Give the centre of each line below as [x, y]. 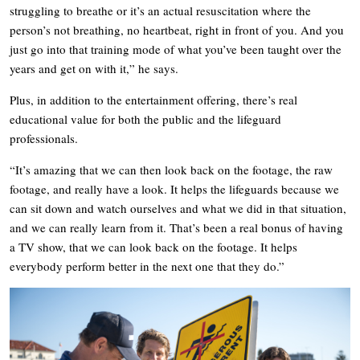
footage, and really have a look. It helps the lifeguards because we [174, 188]
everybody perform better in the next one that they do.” [147, 266]
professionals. [44, 138]
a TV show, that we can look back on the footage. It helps [153, 246]
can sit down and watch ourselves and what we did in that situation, [178, 208]
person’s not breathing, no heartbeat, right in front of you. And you [177, 29]
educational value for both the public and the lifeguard [145, 119]
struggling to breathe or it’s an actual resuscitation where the [160, 10]
